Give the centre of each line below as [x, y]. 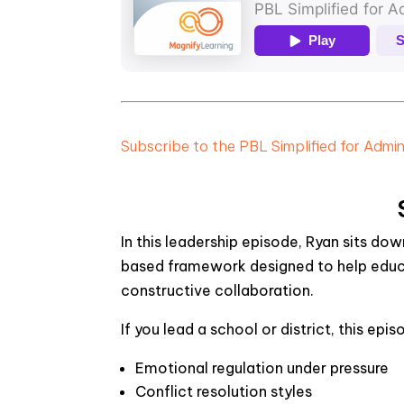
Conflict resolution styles [224, 391]
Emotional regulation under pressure [262, 368]
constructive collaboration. [218, 290]
